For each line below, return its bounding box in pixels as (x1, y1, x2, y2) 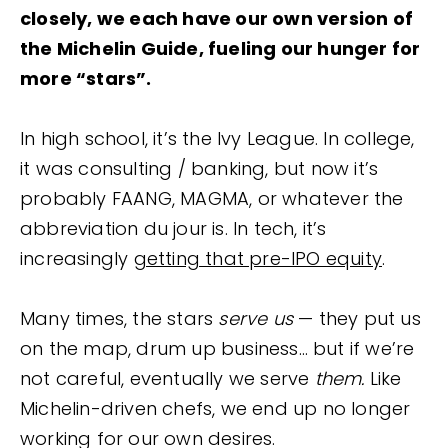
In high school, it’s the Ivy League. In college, (20, 125, 415, 151)
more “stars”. (20, 65, 156, 91)
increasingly (20, 245, 134, 271)
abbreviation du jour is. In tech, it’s (20, 215, 327, 241)
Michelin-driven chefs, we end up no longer (20, 395, 411, 421)
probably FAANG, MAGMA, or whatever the (20, 185, 404, 211)
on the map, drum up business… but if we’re (20, 335, 415, 361)
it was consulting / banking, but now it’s (20, 155, 379, 181)
